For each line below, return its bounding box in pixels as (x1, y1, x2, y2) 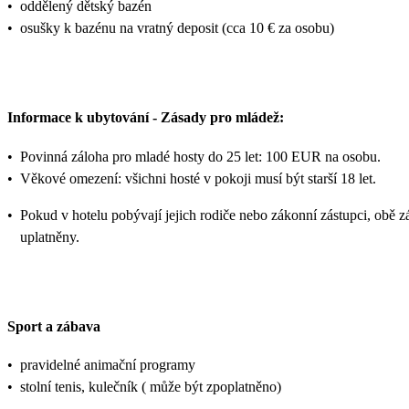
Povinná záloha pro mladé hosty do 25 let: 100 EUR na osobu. (20, 148, 381, 164)
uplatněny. (20, 228, 79, 245)
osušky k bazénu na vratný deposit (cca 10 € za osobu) (20, 20, 334, 37)
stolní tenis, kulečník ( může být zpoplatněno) (20, 379, 281, 395)
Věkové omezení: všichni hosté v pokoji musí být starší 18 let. (20, 170, 376, 186)
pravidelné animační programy (20, 357, 195, 373)
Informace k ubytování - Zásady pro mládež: (7, 110, 284, 126)
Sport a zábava (7, 318, 100, 334)
